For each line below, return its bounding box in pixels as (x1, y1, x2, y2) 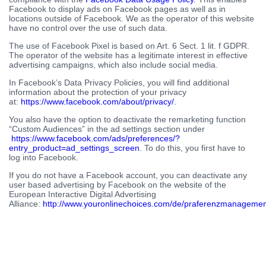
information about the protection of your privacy (9, 87, 186, 97)
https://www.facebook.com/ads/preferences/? (11, 134, 180, 144)
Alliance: (9, 199, 43, 209)
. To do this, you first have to (140, 143, 245, 153)
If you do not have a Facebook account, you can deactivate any (9, 170, 247, 180)
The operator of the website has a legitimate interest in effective (9, 50, 248, 61)
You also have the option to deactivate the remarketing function (9, 115, 246, 125)
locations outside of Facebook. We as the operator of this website (9, 14, 254, 24)
